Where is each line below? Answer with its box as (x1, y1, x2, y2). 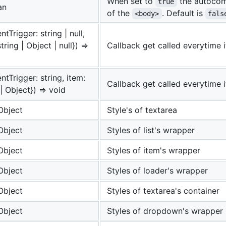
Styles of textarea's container (107, 186, 219, 196)
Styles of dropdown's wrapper (107, 206, 223, 216)
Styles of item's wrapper (107, 145, 200, 156)
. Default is (161, 8, 205, 19)
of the (107, 8, 132, 19)
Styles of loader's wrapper (107, 165, 208, 176)
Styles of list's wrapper (107, 125, 195, 136)
